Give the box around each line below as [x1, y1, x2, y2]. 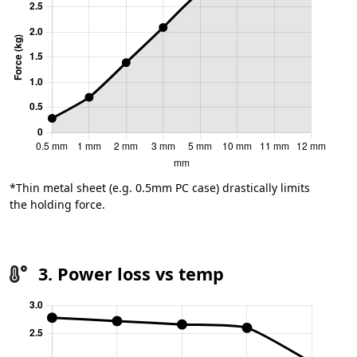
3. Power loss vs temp [33, 261, 224, 285]
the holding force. [10, 196, 105, 212]
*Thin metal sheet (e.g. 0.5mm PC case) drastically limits [10, 179, 310, 195]
